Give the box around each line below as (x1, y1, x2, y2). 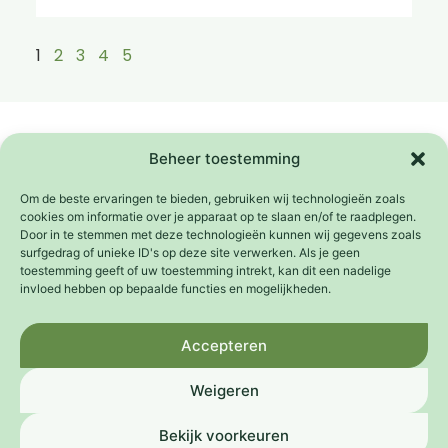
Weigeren (189, 380, 259, 400)
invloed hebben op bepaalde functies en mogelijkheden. (20, 281, 331, 296)
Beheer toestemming (148, 149, 300, 168)
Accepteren (181, 335, 267, 355)
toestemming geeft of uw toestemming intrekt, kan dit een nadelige (20, 263, 391, 278)
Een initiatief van (43, 286, 160, 304)
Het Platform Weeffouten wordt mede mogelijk (35, 148, 313, 166)
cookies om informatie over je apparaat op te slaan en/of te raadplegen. (20, 209, 416, 224)
